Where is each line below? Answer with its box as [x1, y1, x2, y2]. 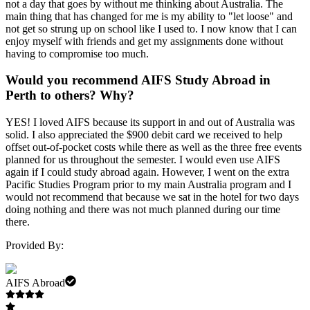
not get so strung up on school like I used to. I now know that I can [6, 22, 297, 35]
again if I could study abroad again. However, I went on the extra [6, 166, 289, 179]
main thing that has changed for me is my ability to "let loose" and [6, 10, 293, 22]
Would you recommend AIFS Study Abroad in [6, 73, 271, 88]
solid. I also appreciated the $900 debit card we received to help [6, 129, 282, 141]
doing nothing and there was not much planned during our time [6, 203, 280, 216]
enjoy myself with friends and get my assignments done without [6, 35, 283, 47]
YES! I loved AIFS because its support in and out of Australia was [6, 116, 295, 129]
